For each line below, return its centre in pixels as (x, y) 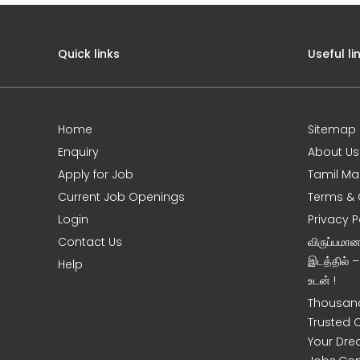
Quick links (89, 54)
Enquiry (79, 152)
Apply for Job (96, 174)
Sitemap (332, 129)
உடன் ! (322, 280)
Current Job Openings (122, 197)
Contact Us (90, 242)
